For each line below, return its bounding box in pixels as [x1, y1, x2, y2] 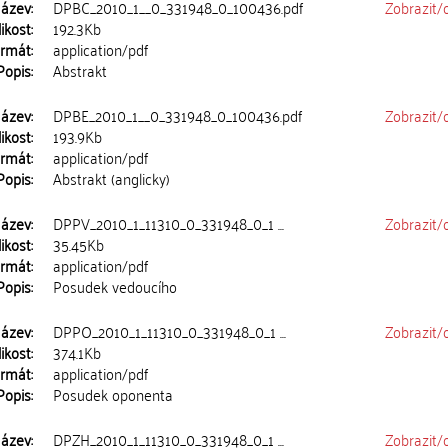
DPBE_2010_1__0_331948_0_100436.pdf [53, 101, 303, 129]
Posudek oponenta [53, 380, 174, 408]
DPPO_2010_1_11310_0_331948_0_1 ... [53, 317, 287, 345]
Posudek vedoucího [53, 272, 178, 300]
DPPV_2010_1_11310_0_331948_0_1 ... [53, 209, 285, 237]
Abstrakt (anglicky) [53, 164, 171, 192]
